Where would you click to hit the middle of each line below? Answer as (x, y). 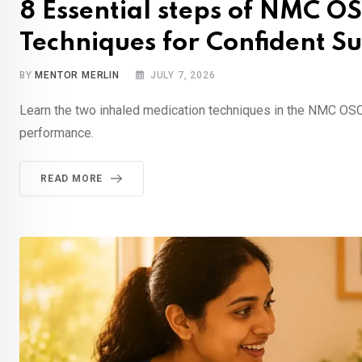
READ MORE (72, 179)
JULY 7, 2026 (183, 76)
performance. (57, 133)
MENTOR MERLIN (77, 76)
